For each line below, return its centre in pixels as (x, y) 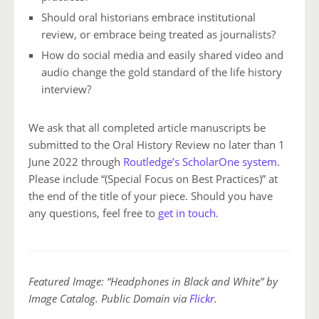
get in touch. (188, 213)
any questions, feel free (87, 213)
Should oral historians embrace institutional (148, 17)
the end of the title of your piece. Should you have (151, 196)
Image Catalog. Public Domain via (109, 299)
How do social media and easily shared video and (162, 55)
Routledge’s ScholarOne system (200, 162)
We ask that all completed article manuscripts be (147, 128)
